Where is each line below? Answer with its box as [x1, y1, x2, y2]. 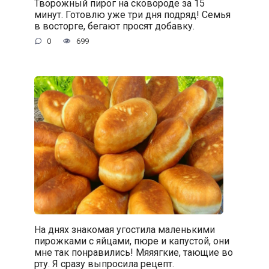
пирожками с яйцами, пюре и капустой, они [34, 235, 229, 247]
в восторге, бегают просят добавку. [34, 20, 195, 32]
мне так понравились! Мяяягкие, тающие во [34, 246, 233, 258]
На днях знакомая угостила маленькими [34, 223, 215, 235]
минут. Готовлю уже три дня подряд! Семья [34, 8, 231, 20]
